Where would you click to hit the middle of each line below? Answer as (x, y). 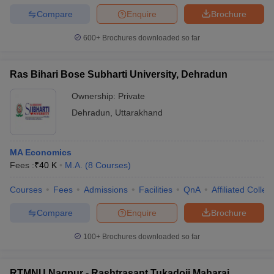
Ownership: (95, 96)
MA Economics (41, 152)
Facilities (156, 190)
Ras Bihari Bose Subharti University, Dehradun (119, 74)
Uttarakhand (139, 113)
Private (131, 96)
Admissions (106, 190)
